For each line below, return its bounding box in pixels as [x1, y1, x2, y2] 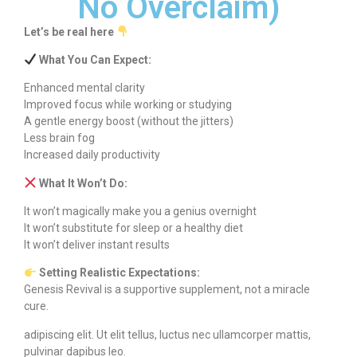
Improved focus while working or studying [24, 98, 232, 112]
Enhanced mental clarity [24, 81, 145, 95]
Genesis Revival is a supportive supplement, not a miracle [24, 283, 310, 296]
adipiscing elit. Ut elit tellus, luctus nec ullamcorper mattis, [24, 328, 311, 341]
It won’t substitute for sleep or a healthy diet [24, 222, 243, 235]
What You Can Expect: [36, 53, 151, 66]
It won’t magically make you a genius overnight [24, 205, 257, 218]
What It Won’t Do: [36, 176, 127, 190]
